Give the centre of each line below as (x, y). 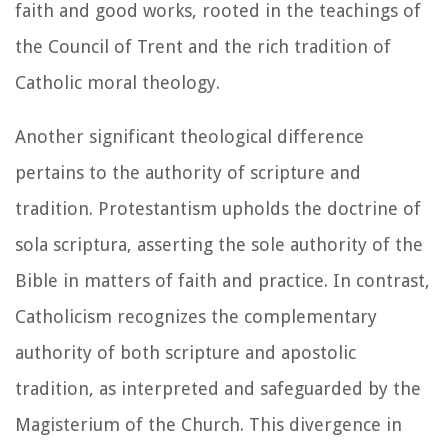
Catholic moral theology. (117, 82)
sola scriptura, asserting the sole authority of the (219, 244)
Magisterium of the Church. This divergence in (208, 424)
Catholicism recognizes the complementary (196, 316)
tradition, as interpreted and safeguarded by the (218, 388)
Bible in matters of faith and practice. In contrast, (222, 280)
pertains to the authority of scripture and (188, 172)
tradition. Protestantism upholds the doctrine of (218, 208)
